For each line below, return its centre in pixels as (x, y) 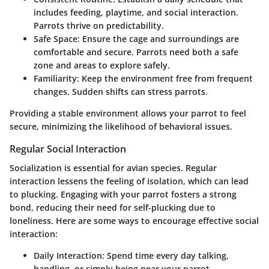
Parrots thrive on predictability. (99, 25)
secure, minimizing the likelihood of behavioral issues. (121, 126)
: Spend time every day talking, (165, 255)
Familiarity (55, 78)
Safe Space (56, 38)
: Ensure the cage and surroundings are (158, 38)
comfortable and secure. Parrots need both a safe (136, 52)
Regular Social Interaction (68, 149)
